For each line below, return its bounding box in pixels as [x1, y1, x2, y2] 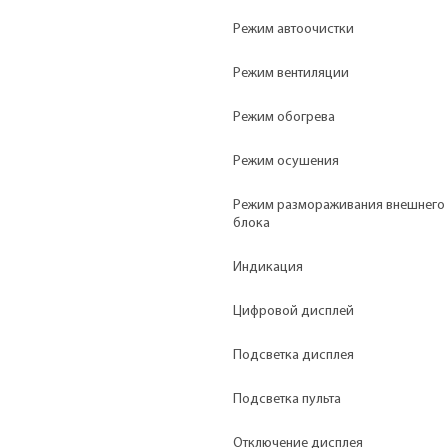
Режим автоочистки [233, 21, 354, 37]
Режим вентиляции [233, 65, 349, 81]
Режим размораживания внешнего [233, 197, 445, 213]
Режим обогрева [233, 109, 335, 125]
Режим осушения [233, 153, 339, 169]
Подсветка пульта [233, 391, 341, 407]
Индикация [233, 259, 303, 275]
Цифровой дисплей [233, 303, 354, 319]
